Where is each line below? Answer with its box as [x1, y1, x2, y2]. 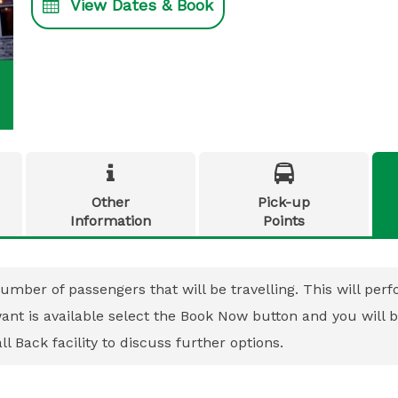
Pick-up [258, 194, 310, 211]
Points [263, 212, 305, 229]
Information [70, 212, 151, 229]
